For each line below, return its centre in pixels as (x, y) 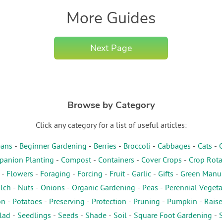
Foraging (55, 175)
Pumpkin (182, 202)
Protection (109, 202)
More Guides (111, 18)
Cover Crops (162, 161)
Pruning (146, 202)
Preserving (67, 202)
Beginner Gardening (53, 147)
